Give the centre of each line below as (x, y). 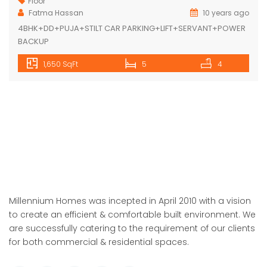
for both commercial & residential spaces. (99, 242)
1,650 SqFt (61, 64)
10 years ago (225, 13)
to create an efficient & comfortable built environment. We (132, 214)
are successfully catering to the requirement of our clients (132, 228)
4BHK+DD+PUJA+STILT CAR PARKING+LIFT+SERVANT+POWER (132, 28)
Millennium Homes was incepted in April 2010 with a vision (130, 201)
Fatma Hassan (56, 13)
